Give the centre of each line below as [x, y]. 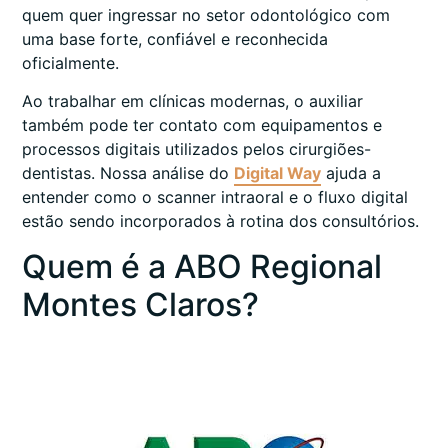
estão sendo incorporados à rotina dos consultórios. [220, 221]
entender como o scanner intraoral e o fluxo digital [215, 197]
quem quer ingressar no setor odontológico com [206, 15]
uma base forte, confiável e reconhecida [175, 39]
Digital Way [277, 173]
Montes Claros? [140, 304]
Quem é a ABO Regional [202, 266]
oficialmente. [70, 63]
